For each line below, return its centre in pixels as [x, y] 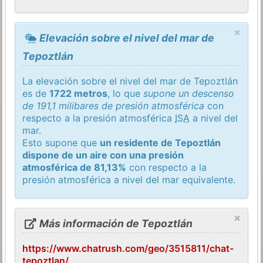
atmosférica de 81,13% [75, 167]
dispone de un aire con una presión [103, 155]
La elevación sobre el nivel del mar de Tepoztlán [130, 81]
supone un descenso [189, 93]
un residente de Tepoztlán [161, 142]
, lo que [126, 93]
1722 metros [79, 93]
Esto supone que [61, 142]
